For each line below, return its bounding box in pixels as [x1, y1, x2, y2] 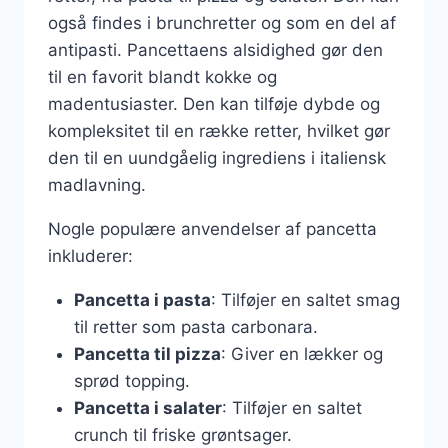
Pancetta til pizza [73, 343, 221, 364]
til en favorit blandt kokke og [48, 66, 277, 87]
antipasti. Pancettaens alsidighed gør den [48, 39, 383, 60]
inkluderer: [48, 245, 133, 266]
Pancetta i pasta [73, 289, 211, 310]
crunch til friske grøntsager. [73, 424, 292, 445]
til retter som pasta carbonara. [73, 316, 318, 337]
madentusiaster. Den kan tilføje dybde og [48, 93, 380, 114]
